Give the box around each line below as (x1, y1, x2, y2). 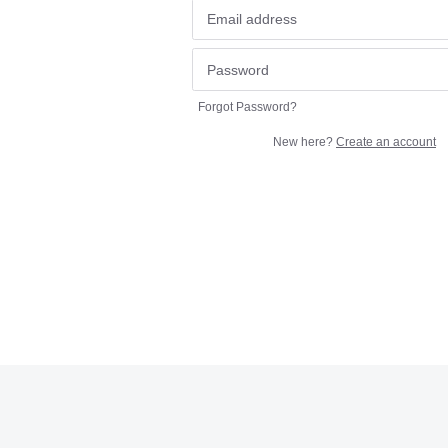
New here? (273, 134, 336, 149)
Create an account (336, 134, 436, 149)
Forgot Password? (198, 99, 297, 114)
